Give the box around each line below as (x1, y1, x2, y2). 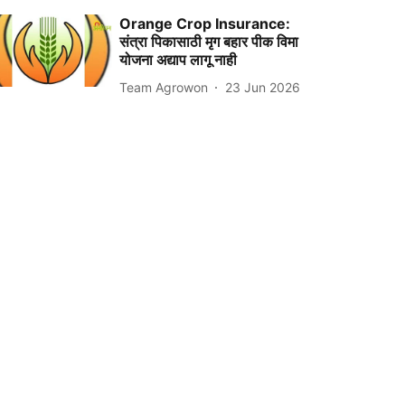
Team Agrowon (119, 79, 209, 95)
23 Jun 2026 (225, 79, 301, 95)
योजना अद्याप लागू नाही (119, 51, 238, 70)
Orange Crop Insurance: (119, 14, 291, 33)
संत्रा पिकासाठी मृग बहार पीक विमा (119, 33, 299, 52)
